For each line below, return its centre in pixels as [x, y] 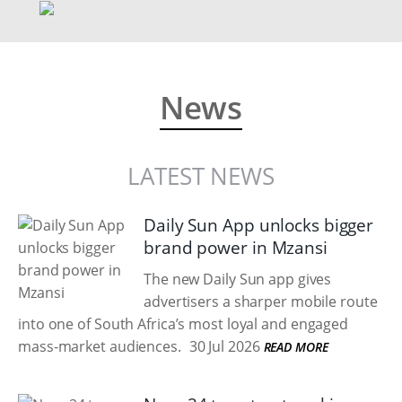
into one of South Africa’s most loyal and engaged [184, 324]
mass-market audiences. [100, 346]
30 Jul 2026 [223, 346]
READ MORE [296, 347]
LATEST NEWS [201, 176]
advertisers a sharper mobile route [261, 301]
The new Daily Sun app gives [238, 279]
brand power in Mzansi [236, 248]
